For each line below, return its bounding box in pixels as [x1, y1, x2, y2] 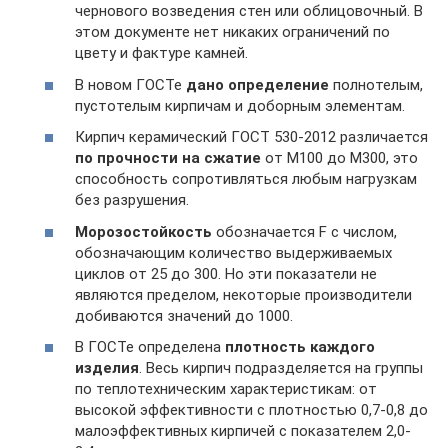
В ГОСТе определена [75, 338, 225, 356]
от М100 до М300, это [261, 149, 418, 167]
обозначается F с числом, [212, 222, 397, 241]
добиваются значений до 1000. [75, 306, 293, 325]
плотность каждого [225, 338, 375, 356]
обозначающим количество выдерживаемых [75, 243, 392, 262]
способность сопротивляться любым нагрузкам [75, 170, 417, 188]
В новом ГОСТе [75, 75, 186, 94]
